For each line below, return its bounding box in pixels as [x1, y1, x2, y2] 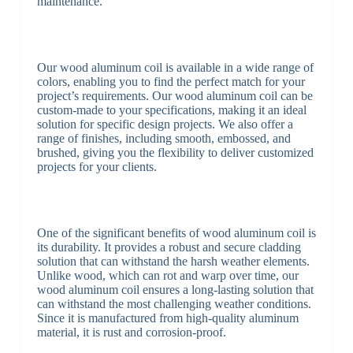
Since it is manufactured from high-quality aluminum [36, 311, 299, 325]
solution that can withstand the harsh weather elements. [36, 255, 310, 269]
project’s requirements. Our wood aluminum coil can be [36, 89, 313, 103]
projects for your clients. [36, 160, 157, 174]
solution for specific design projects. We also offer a [36, 117, 293, 132]
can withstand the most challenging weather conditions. [36, 297, 311, 311]
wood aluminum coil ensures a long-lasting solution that [36, 283, 314, 297]
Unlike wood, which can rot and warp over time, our [36, 269, 299, 283]
